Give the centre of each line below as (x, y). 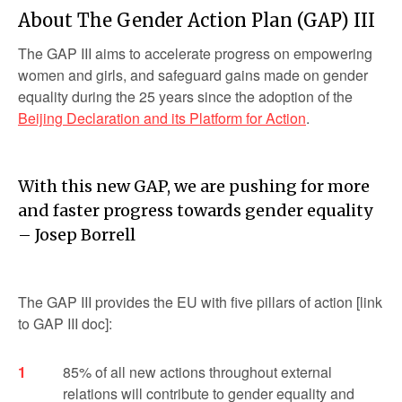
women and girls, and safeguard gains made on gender (193, 75)
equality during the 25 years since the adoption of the (185, 96)
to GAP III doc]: (65, 323)
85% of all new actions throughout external (197, 372)
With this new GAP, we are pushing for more (194, 186)
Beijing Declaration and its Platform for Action (162, 118)
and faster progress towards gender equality (195, 210)
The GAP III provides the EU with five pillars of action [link (200, 302)
